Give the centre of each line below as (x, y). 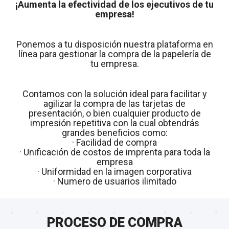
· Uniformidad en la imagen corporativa (114, 172)
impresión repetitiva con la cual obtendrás (114, 123)
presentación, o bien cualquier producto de (114, 113)
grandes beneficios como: (114, 133)
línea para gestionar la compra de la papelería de (114, 54)
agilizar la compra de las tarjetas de (114, 104)
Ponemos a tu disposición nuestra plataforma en (114, 44)
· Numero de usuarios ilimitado (114, 181)
